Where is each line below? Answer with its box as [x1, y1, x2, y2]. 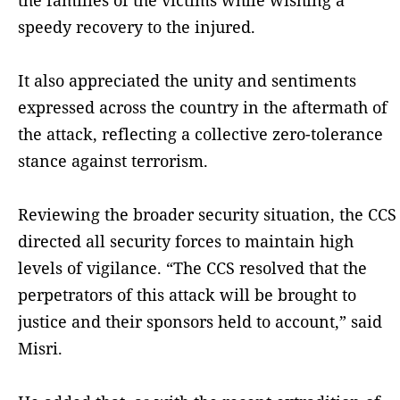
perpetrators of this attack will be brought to [18, 283, 356, 305]
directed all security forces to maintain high [18, 229, 354, 252]
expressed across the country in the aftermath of [18, 96, 387, 118]
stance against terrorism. [18, 149, 208, 171]
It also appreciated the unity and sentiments [18, 69, 356, 91]
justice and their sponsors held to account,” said [18, 310, 382, 332]
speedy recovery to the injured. [18, 15, 255, 37]
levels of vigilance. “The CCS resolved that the [18, 256, 367, 279]
